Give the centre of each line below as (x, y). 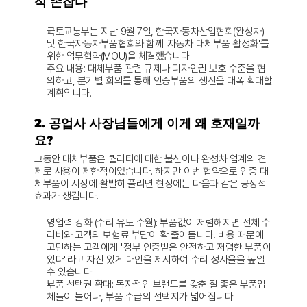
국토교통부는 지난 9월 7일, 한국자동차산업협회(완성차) (156, 32)
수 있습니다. (70, 272)
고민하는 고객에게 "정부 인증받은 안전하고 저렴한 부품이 (159, 247)
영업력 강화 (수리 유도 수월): (102, 223)
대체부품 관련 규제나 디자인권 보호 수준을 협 (175, 69)
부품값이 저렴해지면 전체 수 (214, 223)
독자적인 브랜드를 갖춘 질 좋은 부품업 (189, 284)
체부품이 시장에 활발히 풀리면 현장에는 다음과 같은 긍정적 (150, 184)
